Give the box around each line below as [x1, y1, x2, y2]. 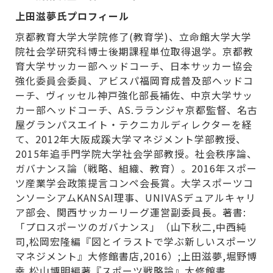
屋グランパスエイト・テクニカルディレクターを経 [15, 117, 252, 132]
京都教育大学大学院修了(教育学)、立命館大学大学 [15, 29, 252, 44]
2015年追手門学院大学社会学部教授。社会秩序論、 [15, 146, 257, 161]
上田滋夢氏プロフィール [15, 9, 129, 24]
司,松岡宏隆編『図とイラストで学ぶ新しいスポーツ [15, 234, 257, 249]
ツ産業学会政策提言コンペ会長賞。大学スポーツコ [15, 175, 253, 191]
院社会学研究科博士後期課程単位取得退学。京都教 [15, 44, 253, 59]
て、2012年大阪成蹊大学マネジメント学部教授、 [15, 132, 246, 147]
